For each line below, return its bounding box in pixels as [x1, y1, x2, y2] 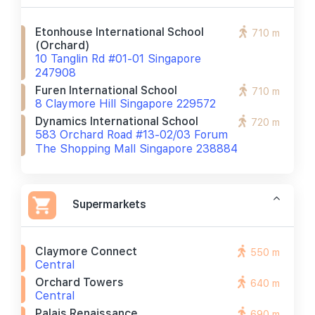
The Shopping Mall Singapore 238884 [35, 142, 238, 155]
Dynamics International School [35, 115, 198, 128]
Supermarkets [72, 196, 146, 212]
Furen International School [35, 84, 177, 97]
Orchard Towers [35, 276, 124, 289]
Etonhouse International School [35, 25, 204, 39]
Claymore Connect [35, 245, 137, 258]
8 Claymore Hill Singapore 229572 [35, 97, 216, 110]
